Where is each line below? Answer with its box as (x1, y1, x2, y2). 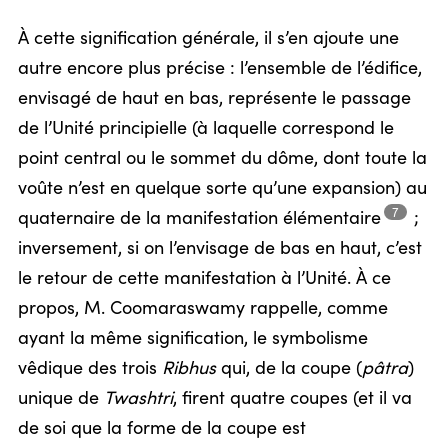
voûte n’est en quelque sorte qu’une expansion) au (18, 178, 427, 200)
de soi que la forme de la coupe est (18, 418, 306, 440)
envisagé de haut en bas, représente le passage (18, 88, 411, 110)
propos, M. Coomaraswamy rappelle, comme (18, 298, 388, 320)
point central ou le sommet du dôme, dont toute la (18, 148, 427, 170)
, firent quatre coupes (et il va (173, 388, 412, 410)
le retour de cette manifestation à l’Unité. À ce (18, 268, 391, 290)
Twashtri (104, 388, 173, 410)
